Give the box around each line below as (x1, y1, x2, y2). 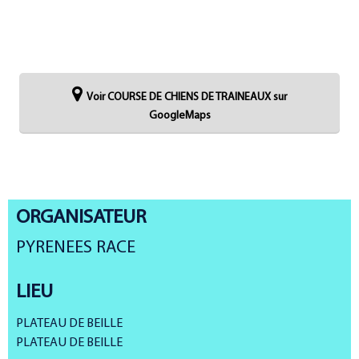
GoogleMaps (148, 110, 211, 122)
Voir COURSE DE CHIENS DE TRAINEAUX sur (87, 91, 287, 103)
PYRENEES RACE (16, 239, 135, 257)
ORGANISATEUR (16, 208, 146, 228)
